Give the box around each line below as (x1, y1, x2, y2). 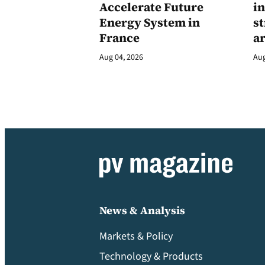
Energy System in (99, 14, 200, 31)
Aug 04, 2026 (99, 51, 143, 63)
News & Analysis (99, 203, 185, 218)
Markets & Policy (99, 229, 173, 244)
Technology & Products (99, 249, 203, 264)
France (99, 30, 140, 46)
